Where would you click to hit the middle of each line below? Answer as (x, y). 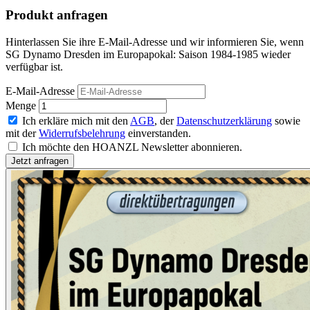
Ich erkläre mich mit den (76, 121)
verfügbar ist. (34, 67)
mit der (22, 134)
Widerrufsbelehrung (82, 134)
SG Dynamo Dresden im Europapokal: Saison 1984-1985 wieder (148, 55)
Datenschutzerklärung (224, 121)
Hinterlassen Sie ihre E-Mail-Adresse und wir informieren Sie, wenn (155, 42)
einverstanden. (158, 134)
